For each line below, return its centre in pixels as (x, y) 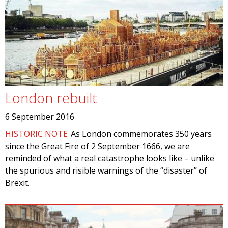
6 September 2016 (40, 117)
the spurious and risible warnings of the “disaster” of (106, 170)
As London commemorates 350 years (141, 134)
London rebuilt (51, 98)
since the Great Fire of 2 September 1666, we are (97, 146)
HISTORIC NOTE (36, 134)
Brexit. (17, 183)
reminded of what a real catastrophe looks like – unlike (110, 158)
